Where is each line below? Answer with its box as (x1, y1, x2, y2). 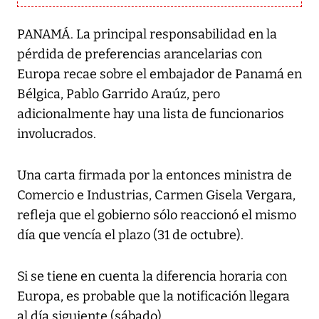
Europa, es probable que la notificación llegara (17, 288, 290, 305)
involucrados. (17, 126, 96, 142)
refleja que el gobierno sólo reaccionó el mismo (17, 207, 296, 224)
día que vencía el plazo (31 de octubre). (17, 227, 244, 244)
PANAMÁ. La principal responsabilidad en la (17, 26, 277, 43)
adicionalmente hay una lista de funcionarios (17, 106, 284, 122)
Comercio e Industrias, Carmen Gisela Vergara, (17, 187, 296, 204)
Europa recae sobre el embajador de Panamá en (17, 66, 302, 83)
